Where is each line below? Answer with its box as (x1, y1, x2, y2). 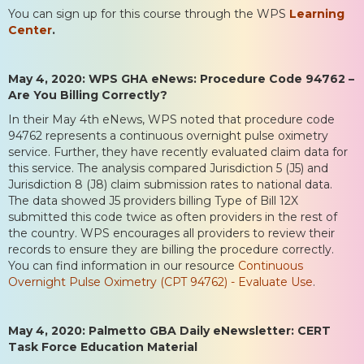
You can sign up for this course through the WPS (8, 6, 289, 21)
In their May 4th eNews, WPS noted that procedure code (8, 111, 335, 127)
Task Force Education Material (8, 339, 197, 354)
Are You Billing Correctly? (8, 87, 167, 102)
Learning (289, 6, 344, 21)
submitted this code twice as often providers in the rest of (8, 209, 337, 224)
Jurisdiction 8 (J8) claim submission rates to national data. (8, 176, 332, 192)
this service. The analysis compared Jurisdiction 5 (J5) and (8, 160, 328, 175)
